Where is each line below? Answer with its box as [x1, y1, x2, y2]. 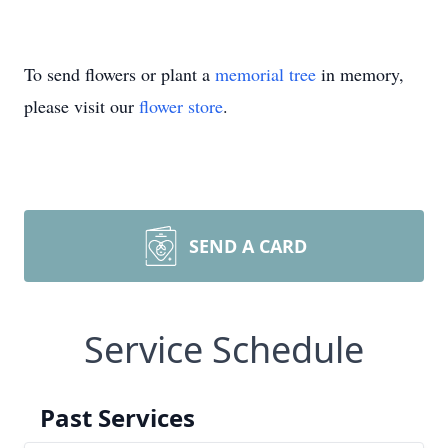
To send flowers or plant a [24, 62, 215, 86]
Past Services [40, 401, 195, 434]
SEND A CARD [189, 234, 307, 258]
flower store [139, 94, 223, 118]
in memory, [316, 62, 404, 86]
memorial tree [215, 62, 316, 86]
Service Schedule [84, 325, 364, 374]
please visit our [24, 94, 139, 118]
